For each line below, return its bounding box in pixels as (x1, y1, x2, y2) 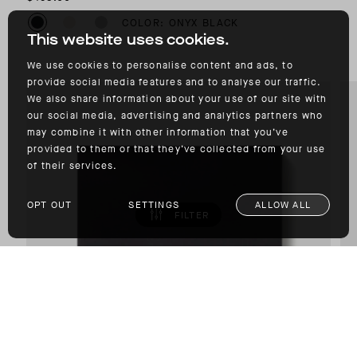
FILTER (174, 208, 210, 222)
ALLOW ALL (255, 198, 311, 211)
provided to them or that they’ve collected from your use (27, 143, 326, 155)
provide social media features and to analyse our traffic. (27, 76, 322, 88)
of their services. (27, 159, 118, 172)
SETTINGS (128, 198, 180, 211)
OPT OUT (27, 198, 73, 211)
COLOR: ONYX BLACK (122, 15, 239, 29)
